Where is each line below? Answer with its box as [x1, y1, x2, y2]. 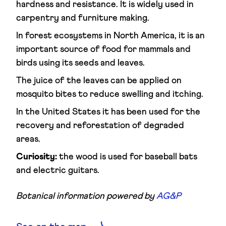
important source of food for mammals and [16, 45, 191, 54]
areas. [16, 135, 40, 144]
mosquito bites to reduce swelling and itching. [16, 90, 203, 99]
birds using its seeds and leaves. [16, 59, 145, 68]
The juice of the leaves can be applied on [16, 76, 182, 85]
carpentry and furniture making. [16, 14, 149, 23]
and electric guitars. [16, 166, 99, 175]
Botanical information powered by [16, 192, 156, 201]
